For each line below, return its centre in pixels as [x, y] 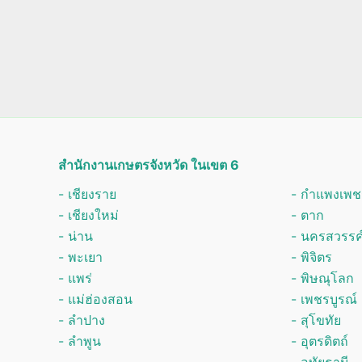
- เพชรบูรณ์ [324, 299]
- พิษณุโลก [322, 278]
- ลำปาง [82, 320]
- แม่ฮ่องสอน [95, 299]
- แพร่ [75, 278]
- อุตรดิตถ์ [319, 341]
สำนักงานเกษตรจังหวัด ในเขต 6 [149, 165]
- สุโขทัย [316, 320]
